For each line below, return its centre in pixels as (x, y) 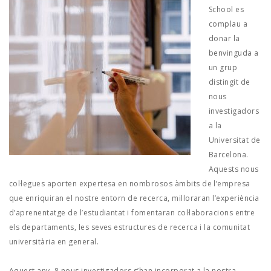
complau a (228, 24)
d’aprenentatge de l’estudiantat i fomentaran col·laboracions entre (132, 213)
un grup (223, 67)
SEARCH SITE (58, 32)
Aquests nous (234, 169)
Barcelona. (229, 155)
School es (227, 9)
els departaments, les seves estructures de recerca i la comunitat (130, 227)
